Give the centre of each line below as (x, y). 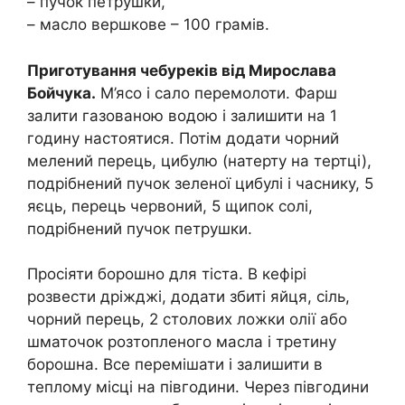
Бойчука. (61, 93)
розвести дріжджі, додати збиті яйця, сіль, (188, 297)
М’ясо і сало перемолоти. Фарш (217, 93)
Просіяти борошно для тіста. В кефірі (167, 274)
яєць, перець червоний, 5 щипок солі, (170, 206)
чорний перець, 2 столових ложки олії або (187, 320)
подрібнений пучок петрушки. (140, 228)
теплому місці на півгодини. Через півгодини (198, 387)
